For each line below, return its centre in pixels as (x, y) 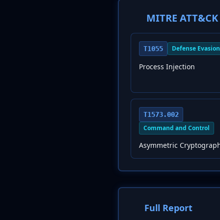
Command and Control (177, 128)
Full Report (168, 208)
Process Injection (167, 67)
